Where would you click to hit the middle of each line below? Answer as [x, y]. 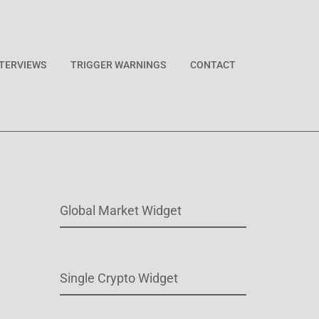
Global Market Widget [120, 210]
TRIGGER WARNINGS [118, 64]
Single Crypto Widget [119, 278]
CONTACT [213, 64]
